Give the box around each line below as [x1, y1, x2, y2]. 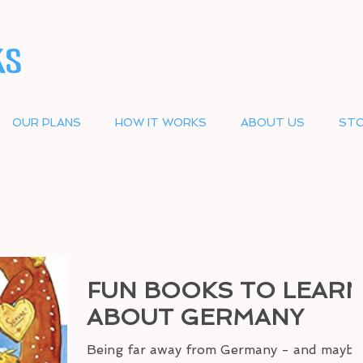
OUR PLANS [11, 116, 81, 129]
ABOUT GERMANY [87, 304, 304, 331]
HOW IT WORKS [114, 116, 207, 129]
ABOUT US [240, 116, 305, 129]
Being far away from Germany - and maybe [87, 342, 127, 357]
